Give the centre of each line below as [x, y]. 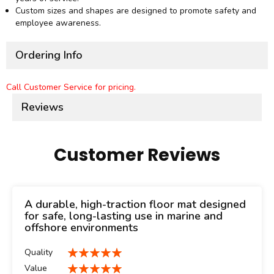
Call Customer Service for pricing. [71, 87]
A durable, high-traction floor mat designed [135, 205]
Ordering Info [49, 55]
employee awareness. [58, 23]
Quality [39, 253]
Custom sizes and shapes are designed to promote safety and [136, 11]
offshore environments [81, 228]
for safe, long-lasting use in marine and [124, 216]
